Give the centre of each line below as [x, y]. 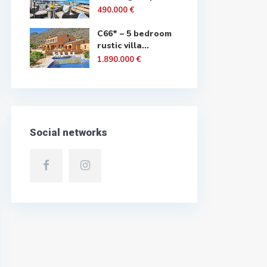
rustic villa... [123, 46]
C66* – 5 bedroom [134, 34]
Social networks [69, 132]
